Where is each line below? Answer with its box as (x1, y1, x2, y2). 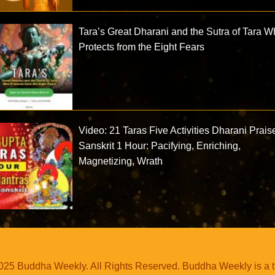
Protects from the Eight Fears (79, 41, 205, 52)
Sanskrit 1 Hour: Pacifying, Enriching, (79, 141, 241, 152)
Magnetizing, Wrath (79, 156, 163, 167)
